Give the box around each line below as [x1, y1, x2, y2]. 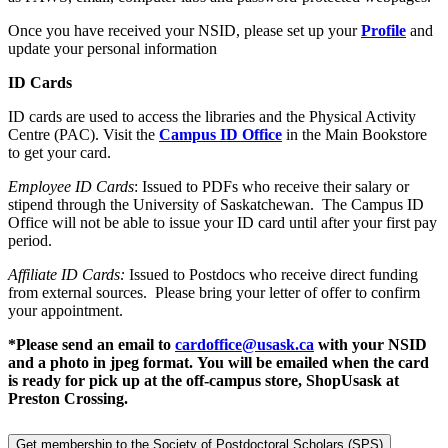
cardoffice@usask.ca [175, 336, 314, 354]
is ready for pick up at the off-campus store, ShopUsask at [8, 372, 399, 390]
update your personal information [8, 40, 217, 58]
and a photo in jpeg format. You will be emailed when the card [8, 354, 429, 372]
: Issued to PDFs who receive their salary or [134, 178, 409, 196]
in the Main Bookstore [282, 126, 427, 144]
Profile [361, 22, 406, 40]
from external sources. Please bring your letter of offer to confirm [8, 284, 420, 302]
